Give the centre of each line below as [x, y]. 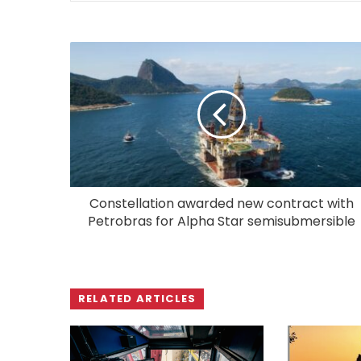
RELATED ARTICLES [137, 298]
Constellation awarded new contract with [221, 203]
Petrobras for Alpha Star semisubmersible [221, 221]
